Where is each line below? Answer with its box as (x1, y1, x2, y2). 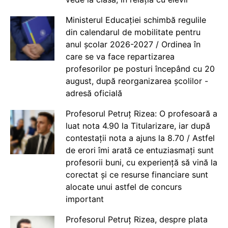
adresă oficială (65, 88, 122, 98)
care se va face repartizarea (65, 51, 175, 62)
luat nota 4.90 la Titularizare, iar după (65, 121, 210, 131)
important (65, 194, 104, 204)
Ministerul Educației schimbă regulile (65, 15, 206, 25)
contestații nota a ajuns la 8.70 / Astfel (65, 133, 215, 143)
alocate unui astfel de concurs (65, 182, 182, 192)
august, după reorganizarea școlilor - (65, 76, 208, 86)
